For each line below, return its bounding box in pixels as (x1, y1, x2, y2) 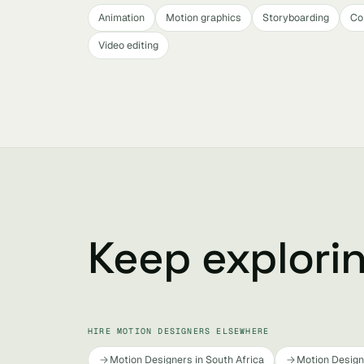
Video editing (98, 38, 158, 52)
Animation (98, 11, 145, 24)
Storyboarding (262, 11, 329, 24)
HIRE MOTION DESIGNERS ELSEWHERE (88, 326, 270, 336)
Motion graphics (166, 11, 241, 24)
